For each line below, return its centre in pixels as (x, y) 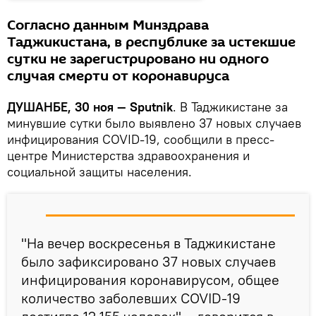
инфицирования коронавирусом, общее (150, 280)
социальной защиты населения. (99, 172)
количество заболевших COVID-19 (131, 298)
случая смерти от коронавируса (118, 77)
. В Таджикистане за (230, 107)
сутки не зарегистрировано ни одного (138, 60)
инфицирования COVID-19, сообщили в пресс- (141, 140)
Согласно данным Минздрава (108, 26)
